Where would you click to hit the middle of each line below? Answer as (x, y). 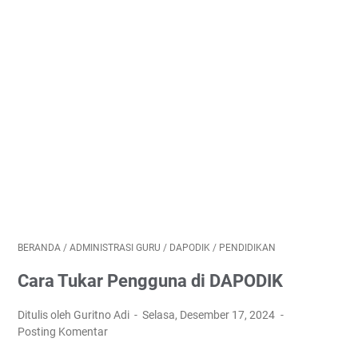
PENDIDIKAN (247, 248)
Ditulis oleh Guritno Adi (75, 315)
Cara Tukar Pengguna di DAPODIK (150, 281)
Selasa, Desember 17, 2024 (210, 315)
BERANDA (39, 248)
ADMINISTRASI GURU (115, 248)
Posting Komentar (63, 332)
